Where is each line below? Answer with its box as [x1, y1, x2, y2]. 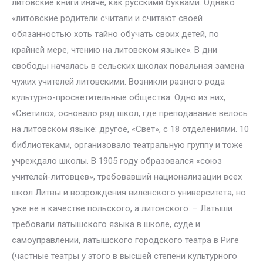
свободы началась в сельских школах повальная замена [12, 60, 244, 71]
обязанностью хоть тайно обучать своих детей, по [12, 29, 219, 39]
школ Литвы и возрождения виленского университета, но [12, 187, 246, 198]
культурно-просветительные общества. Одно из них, [12, 92, 225, 103]
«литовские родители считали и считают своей [12, 13, 203, 23]
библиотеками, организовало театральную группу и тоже [12, 140, 243, 150]
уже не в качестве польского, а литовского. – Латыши [12, 203, 232, 214]
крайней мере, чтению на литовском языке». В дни [12, 45, 217, 55]
